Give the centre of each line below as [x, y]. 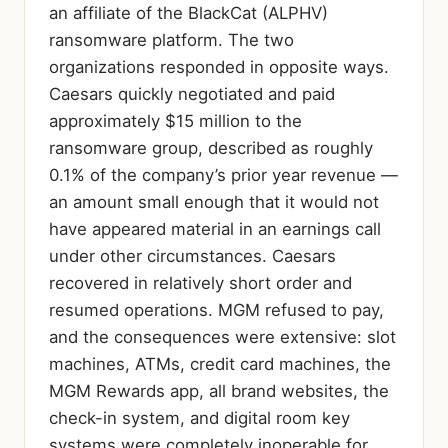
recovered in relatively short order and [200, 282]
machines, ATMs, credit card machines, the [220, 363]
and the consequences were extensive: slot [222, 336]
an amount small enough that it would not [214, 201]
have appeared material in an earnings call [215, 228]
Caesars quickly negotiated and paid [192, 93]
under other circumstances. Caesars [192, 255]
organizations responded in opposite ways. [219, 66]
